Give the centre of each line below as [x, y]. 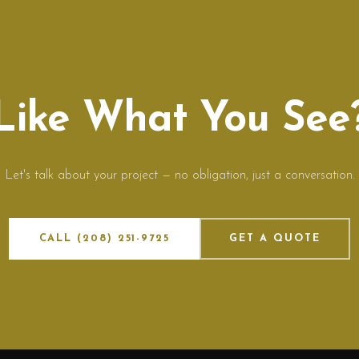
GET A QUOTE [275, 238]
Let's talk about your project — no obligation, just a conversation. [179, 176]
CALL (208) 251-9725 [104, 238]
